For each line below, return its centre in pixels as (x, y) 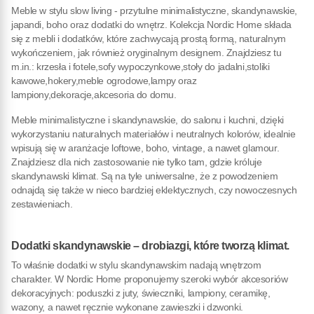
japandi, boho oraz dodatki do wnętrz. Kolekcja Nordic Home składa (151, 24)
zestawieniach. (42, 204)
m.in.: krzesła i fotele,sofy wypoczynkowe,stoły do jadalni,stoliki (141, 66)
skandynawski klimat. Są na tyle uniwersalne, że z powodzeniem (145, 176)
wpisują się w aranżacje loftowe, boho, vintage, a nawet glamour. (145, 148)
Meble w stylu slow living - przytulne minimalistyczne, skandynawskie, (155, 10)
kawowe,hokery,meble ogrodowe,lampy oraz (104, 80)
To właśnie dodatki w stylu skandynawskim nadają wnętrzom (136, 265)
